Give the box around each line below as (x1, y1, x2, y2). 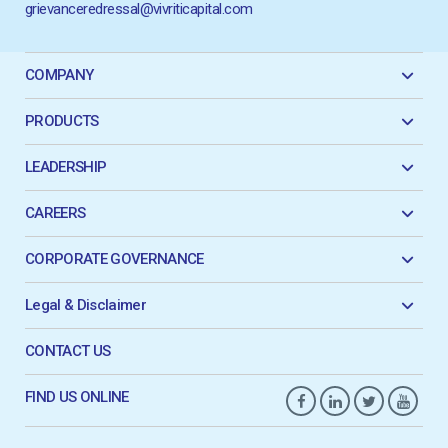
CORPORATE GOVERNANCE (25, 250, 204, 269)
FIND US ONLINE (25, 388, 129, 407)
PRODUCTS (25, 112, 99, 131)
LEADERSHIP (25, 158, 107, 177)
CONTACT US (25, 342, 111, 361)
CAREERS (25, 204, 86, 223)
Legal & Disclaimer (25, 296, 146, 315)
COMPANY (25, 66, 94, 85)
